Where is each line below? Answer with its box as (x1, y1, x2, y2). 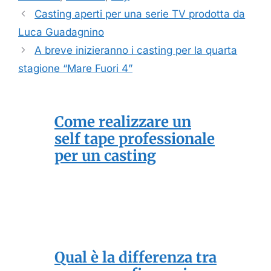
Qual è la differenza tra (54, 248, 217, 267)
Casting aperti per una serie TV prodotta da (34, 8, 246, 21)
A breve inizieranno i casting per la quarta (34, 44, 238, 57)
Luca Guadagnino (18, 26, 104, 39)
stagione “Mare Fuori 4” (18, 62, 132, 75)
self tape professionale (54, 129, 215, 149)
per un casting (54, 146, 156, 166)
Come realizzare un (54, 113, 191, 132)
